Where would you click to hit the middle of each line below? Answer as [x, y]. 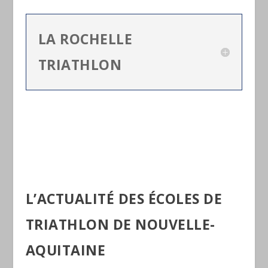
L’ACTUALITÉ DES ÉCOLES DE [124, 198]
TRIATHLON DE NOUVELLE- [120, 224]
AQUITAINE [66, 250]
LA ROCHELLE [85, 39]
